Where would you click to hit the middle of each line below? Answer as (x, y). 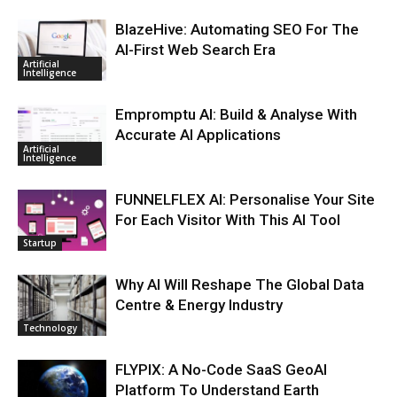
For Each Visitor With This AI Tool (228, 219)
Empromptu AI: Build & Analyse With (236, 114)
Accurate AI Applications (198, 134)
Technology (50, 327)
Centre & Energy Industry (199, 304)
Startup (40, 242)
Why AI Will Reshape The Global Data (240, 284)
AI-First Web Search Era (195, 49)
